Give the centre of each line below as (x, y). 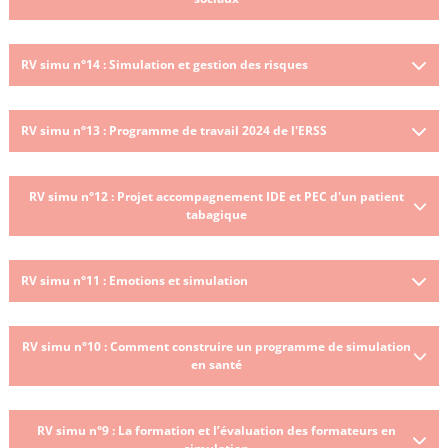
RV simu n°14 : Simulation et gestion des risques (164, 64)
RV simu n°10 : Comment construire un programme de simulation (217, 346)
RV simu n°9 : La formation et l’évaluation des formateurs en (217, 430)
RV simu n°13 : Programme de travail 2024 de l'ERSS (174, 130)
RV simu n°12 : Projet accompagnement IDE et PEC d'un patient (217, 196)
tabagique (217, 214)
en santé (217, 364)
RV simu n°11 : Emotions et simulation (134, 280)
